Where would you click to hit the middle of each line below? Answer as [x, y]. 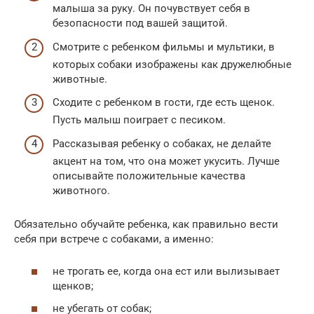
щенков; [73, 286]
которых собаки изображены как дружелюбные [172, 64]
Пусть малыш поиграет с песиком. [139, 120]
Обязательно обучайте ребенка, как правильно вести [146, 224]
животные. [80, 79]
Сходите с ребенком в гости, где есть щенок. [164, 103]
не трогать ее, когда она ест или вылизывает [166, 272]
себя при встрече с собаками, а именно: [114, 239]
